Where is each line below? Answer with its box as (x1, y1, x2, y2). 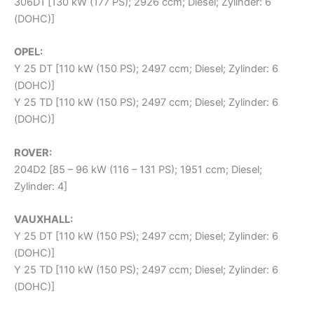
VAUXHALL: (14, 212, 73, 226)
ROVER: (14, 146, 52, 159)
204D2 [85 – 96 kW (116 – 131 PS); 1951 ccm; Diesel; (14, 163, 262, 176)
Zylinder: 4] (14, 179, 67, 193)
